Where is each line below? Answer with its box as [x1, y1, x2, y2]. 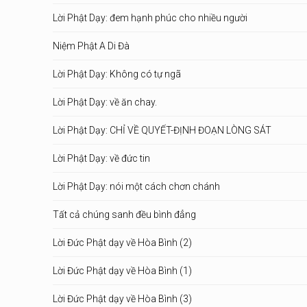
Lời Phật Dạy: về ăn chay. [53, 97, 157, 108]
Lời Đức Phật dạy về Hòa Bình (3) [53, 293, 192, 304]
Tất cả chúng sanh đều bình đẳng [53, 209, 196, 220]
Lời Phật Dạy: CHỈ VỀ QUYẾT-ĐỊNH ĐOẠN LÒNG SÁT [53, 125, 271, 136]
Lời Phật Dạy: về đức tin [53, 153, 150, 164]
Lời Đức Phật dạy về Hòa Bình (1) [53, 265, 192, 276]
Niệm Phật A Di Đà [53, 40, 130, 51]
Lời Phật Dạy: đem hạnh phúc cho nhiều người [53, 12, 247, 23]
